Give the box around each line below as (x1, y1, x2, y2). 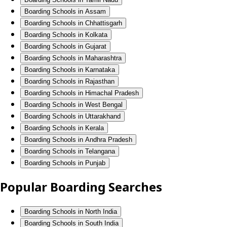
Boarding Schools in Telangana (24, 147, 115, 156)
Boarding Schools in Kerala (24, 124, 104, 132)
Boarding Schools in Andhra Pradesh (24, 136, 132, 144)
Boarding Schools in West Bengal (24, 101, 123, 109)
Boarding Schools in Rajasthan (24, 78, 115, 86)
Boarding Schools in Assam (24, 8, 106, 16)
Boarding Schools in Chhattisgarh (24, 19, 122, 27)
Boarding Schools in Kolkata (24, 31, 107, 39)
